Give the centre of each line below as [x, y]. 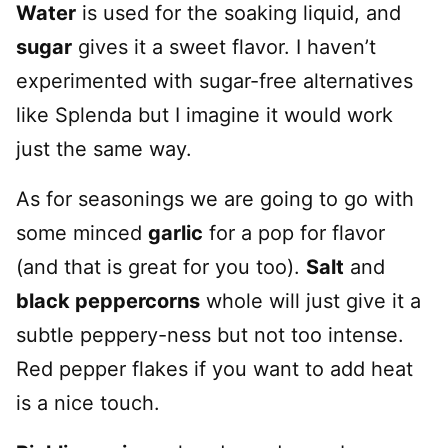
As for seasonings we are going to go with [215, 198]
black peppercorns [108, 300]
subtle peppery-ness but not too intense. [210, 334]
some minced [82, 232]
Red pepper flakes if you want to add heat [214, 368]
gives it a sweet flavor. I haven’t [224, 46]
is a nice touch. [88, 402]
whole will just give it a [310, 300]
